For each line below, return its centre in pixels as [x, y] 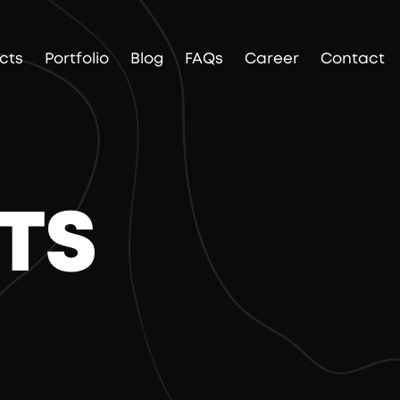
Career [271, 58]
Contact [352, 58]
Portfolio [76, 58]
